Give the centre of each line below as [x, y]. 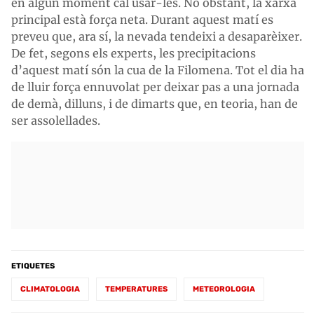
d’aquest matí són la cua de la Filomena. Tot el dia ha [158, 70]
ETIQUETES [33, 266]
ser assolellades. [56, 120]
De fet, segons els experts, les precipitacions [134, 53]
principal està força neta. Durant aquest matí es [142, 19]
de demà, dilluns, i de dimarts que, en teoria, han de [155, 103]
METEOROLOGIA [224, 289]
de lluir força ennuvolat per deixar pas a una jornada [155, 87]
